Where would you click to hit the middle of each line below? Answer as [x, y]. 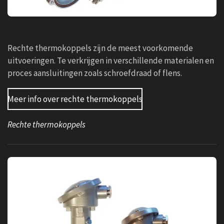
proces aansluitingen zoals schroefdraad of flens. [95, 73]
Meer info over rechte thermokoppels [75, 99]
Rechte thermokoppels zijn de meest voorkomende [100, 48]
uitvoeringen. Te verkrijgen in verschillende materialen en [111, 60]
